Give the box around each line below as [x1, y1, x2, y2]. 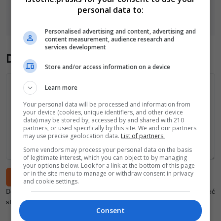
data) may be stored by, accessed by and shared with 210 [23, 115, 184, 124]
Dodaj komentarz [6, 50, 99, 66]
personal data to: [77, 4, 144, 15]
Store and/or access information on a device [45, 63, 171, 71]
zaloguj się [47, 197, 80, 206]
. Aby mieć [183, 187, 215, 196]
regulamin [71, 187, 102, 196]
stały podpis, [6, 197, 47, 206]
